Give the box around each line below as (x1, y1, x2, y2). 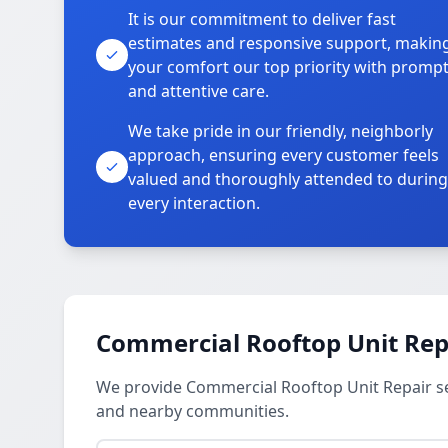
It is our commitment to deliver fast (128, 8, 396, 30)
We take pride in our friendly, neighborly (128, 120, 433, 142)
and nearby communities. (96, 400, 289, 422)
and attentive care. (128, 80, 269, 102)
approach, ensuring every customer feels (128, 144, 439, 166)
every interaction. (128, 192, 260, 214)
